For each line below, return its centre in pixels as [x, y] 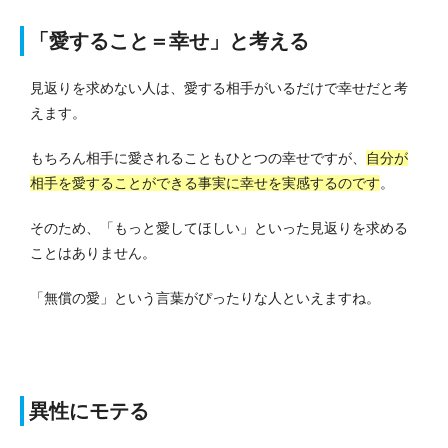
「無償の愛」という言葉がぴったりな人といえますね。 [205, 298]
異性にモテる [89, 411]
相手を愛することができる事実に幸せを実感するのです [205, 183]
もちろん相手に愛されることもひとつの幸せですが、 [198, 158]
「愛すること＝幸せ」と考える [169, 41]
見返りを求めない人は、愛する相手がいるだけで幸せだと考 [219, 88]
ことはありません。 [93, 253]
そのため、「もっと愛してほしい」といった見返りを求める [219, 228]
